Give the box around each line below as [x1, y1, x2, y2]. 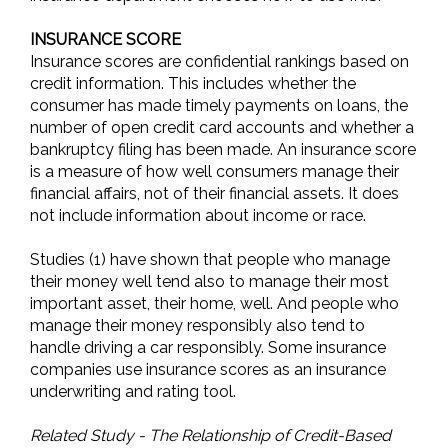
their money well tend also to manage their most [30, 272, 389, 291]
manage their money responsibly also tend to [30, 316, 365, 335]
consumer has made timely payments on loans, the [30, 96, 408, 115]
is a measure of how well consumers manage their [30, 162, 399, 181]
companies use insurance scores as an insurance [30, 360, 386, 379]
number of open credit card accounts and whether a [30, 118, 414, 137]
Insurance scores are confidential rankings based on [30, 52, 409, 71]
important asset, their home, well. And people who [30, 294, 399, 313]
